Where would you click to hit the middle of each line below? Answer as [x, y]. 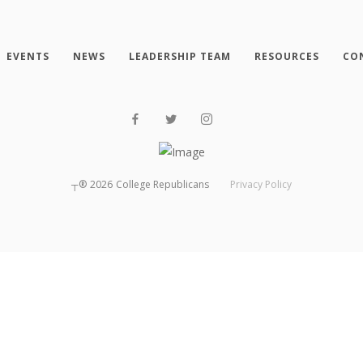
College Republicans [162, 185]
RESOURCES [286, 56]
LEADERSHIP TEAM [179, 56]
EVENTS [28, 56]
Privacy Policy [261, 185]
